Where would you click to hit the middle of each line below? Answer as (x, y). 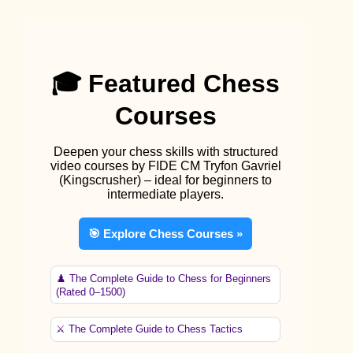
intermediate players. (165, 195)
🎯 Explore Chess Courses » (165, 234)
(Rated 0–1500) (91, 292)
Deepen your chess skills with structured (165, 152)
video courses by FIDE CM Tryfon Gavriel (165, 166)
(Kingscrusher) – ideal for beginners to (165, 180)
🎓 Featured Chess (165, 84)
